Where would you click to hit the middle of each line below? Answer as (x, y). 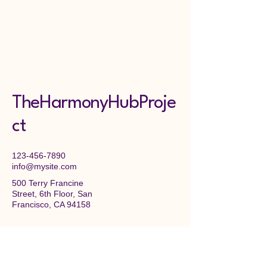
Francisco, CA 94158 (51, 204)
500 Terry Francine (48, 183)
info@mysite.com (44, 166)
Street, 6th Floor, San (52, 194)
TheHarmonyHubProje (94, 103)
